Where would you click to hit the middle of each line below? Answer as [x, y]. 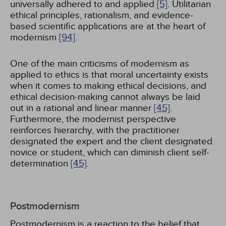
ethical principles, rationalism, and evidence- [102, 15]
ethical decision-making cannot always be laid [105, 97]
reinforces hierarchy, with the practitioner [95, 130]
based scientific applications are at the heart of [108, 26]
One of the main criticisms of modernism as [100, 64]
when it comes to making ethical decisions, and [108, 86]
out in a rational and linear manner [82, 108]
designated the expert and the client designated [111, 141]
